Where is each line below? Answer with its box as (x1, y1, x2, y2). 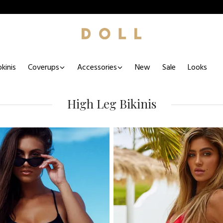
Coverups (28, 61, 59, 74)
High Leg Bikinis (67, 95, 156, 111)
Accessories (77, 61, 117, 74)
